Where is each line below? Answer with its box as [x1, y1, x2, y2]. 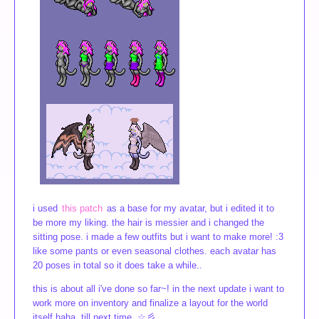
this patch [62, 203, 103, 214]
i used [33, 203, 61, 214]
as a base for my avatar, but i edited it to [104, 203, 274, 214]
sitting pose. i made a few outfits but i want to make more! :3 [33, 231, 283, 243]
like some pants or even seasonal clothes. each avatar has [33, 246, 276, 257]
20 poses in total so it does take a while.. [33, 260, 202, 271]
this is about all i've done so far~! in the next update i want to [33, 283, 284, 295]
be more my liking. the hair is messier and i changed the [33, 217, 264, 229]
